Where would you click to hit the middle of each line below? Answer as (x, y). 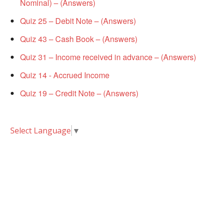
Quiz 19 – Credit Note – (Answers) (79, 93)
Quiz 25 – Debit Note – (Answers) (78, 21)
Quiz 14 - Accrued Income (65, 75)
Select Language (41, 131)
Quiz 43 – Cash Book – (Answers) (79, 39)
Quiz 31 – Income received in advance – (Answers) (108, 57)
